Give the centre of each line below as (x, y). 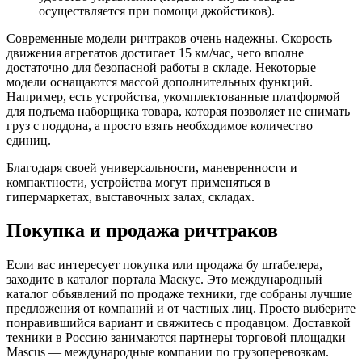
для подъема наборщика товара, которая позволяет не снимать (178, 111)
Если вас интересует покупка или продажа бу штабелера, (164, 265)
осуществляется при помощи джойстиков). (157, 11)
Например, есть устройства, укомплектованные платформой (173, 96)
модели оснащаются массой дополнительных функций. (160, 82)
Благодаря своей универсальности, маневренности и (152, 167)
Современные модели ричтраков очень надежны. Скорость (169, 38)
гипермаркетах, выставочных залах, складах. (130, 196)
